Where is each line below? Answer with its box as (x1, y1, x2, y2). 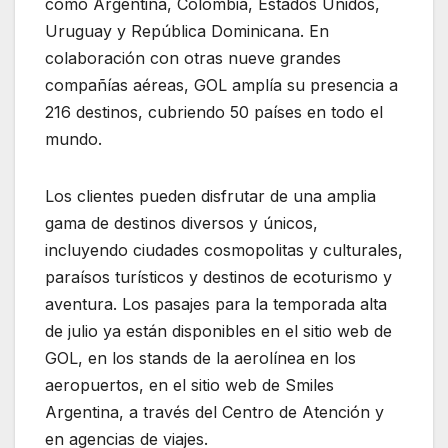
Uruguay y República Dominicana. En (45, 20, 329, 41)
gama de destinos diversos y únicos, (45, 212, 318, 233)
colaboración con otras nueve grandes (45, 47, 341, 68)
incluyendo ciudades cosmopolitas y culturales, (45, 239, 403, 260)
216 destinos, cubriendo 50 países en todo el (45, 101, 383, 122)
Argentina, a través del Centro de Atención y (45, 401, 384, 422)
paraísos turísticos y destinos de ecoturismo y (45, 266, 392, 287)
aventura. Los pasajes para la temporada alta (45, 293, 387, 314)
